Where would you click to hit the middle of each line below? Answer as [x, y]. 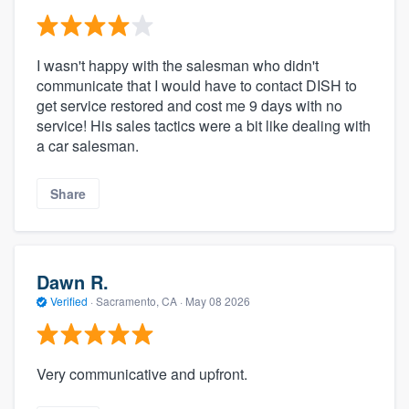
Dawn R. [73, 281]
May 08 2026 [218, 300]
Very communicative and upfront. [142, 374]
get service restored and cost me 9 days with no [189, 105]
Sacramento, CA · [139, 300]
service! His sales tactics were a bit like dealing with [204, 125]
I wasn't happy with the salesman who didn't [178, 65]
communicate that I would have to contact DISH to [197, 85]
